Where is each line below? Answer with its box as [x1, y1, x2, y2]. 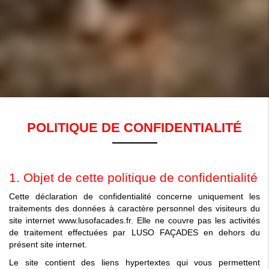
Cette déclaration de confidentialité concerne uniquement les [9, 191, 260, 201]
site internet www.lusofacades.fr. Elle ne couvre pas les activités [9, 215, 260, 225]
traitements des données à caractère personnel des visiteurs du [9, 203, 260, 213]
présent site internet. [9, 239, 87, 249]
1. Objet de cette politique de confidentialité [9, 170, 258, 184]
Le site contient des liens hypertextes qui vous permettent [9, 257, 260, 267]
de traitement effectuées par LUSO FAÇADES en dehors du [9, 227, 260, 237]
